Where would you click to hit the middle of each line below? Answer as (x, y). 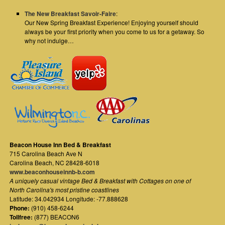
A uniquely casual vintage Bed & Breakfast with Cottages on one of (100, 181)
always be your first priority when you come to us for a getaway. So (115, 32)
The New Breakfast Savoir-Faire (71, 14)
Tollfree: (21, 217)
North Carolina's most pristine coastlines (65, 190)
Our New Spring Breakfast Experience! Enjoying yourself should (112, 23)
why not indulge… (49, 41)
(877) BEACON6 (56, 217)
